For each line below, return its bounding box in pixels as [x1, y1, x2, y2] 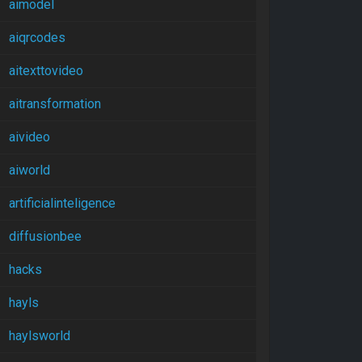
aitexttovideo [9, 63, 83, 78]
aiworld [9, 162, 50, 178]
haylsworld [9, 328, 70, 343]
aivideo [9, 129, 50, 145]
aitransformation [9, 96, 101, 112]
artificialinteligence [9, 196, 116, 211]
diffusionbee [9, 229, 82, 244]
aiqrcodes [9, 30, 65, 45]
